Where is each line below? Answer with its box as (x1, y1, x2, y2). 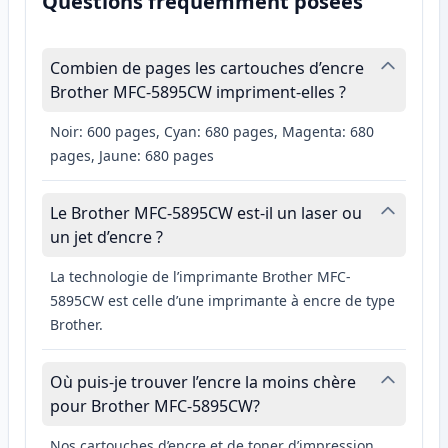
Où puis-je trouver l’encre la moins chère (50, 371, 356, 394)
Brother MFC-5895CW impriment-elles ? (50, 81, 346, 104)
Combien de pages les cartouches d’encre (50, 57, 364, 80)
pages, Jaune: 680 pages (50, 146, 214, 166)
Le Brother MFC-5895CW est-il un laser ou (50, 202, 362, 225)
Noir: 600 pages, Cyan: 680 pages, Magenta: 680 (50, 122, 374, 142)
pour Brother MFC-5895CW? (50, 395, 260, 418)
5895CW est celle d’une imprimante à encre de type (50, 291, 395, 311)
